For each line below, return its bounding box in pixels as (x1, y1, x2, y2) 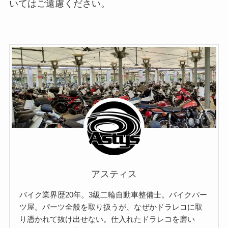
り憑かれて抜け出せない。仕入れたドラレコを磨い (19, 215, 195, 224)
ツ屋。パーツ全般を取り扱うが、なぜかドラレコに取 (19, 203, 203, 212)
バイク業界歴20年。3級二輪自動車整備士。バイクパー (19, 190, 208, 199)
